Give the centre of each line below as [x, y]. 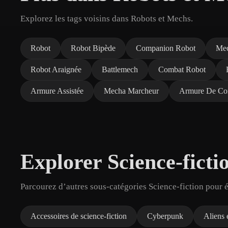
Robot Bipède [93, 48]
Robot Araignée [56, 69]
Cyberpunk [165, 216]
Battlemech [120, 69]
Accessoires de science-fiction [79, 216]
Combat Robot [182, 69]
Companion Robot [166, 48]
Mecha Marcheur [131, 91]
